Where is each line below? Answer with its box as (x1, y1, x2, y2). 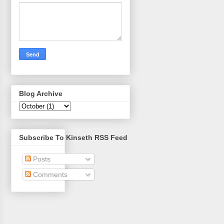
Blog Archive (19, 89, 62, 97)
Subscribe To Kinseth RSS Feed (19, 133, 127, 142)
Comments (31, 170, 67, 179)
